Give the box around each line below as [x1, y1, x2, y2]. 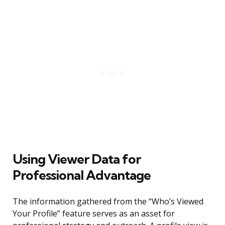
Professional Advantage [13, 167, 151, 184]
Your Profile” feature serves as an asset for [13, 208, 175, 219]
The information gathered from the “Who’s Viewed [13, 196, 203, 207]
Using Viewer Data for [13, 151, 141, 168]
